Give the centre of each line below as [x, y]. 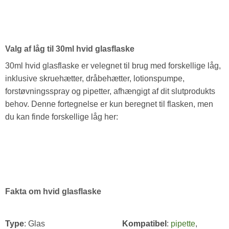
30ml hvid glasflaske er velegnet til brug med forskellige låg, [113, 66]
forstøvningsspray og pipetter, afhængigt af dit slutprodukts [110, 91]
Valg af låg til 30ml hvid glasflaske [70, 49]
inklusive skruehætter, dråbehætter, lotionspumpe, [95, 79]
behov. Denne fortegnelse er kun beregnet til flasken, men [109, 104]
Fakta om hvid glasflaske [53, 192]
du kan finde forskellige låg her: [61, 117]
